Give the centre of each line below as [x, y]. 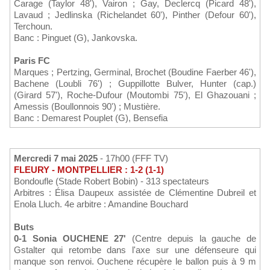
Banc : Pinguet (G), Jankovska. [76, 38]
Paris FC [32, 61]
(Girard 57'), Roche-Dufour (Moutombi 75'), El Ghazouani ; [135, 95]
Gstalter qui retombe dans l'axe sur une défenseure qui [135, 250]
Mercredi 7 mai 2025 [60, 159]
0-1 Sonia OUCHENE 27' [70, 239]
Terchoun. [33, 27]
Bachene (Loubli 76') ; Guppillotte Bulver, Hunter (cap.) [135, 84]
